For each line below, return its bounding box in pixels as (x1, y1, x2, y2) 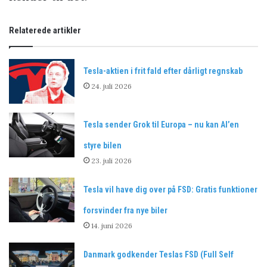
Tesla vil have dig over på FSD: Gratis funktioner (83, 185, 258, 195)
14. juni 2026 (91, 221, 133, 231)
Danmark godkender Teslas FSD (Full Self (83, 250, 234, 260)
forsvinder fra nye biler (83, 206, 168, 216)
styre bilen (83, 141, 122, 151)
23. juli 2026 (91, 156, 132, 166)
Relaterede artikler (9, 25, 81, 36)
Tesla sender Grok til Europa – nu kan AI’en (83, 120, 240, 130)
